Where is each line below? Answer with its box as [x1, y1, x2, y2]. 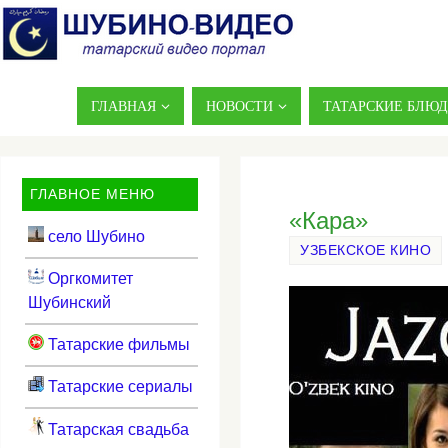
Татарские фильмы [43, 335, 190, 353]
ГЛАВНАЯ [91, 96, 156, 115]
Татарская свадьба [43, 420, 189, 438]
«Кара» [289, 207, 368, 234]
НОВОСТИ [206, 96, 273, 115]
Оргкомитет [43, 269, 133, 287]
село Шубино [43, 227, 145, 245]
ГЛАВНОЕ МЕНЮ [30, 186, 156, 203]
